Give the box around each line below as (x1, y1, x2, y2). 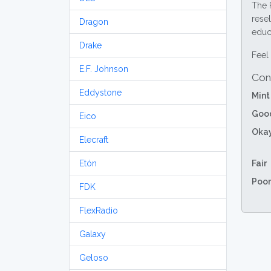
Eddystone (79, 88, 122, 97)
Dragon (79, 17, 108, 27)
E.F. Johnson (79, 64, 128, 74)
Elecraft (79, 135, 108, 145)
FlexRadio (79, 206, 118, 215)
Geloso (79, 253, 108, 263)
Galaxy (79, 229, 106, 239)
